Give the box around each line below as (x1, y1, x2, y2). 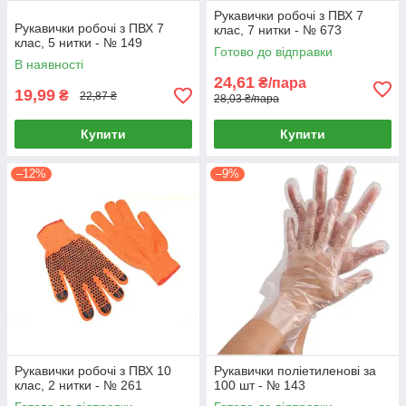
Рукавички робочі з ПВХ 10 (14, 363, 171, 378)
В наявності (14, 57, 83, 72)
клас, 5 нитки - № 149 (14, 35, 142, 50)
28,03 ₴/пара (214, 92, 279, 105)
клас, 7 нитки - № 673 (214, 23, 342, 37)
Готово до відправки (214, 44, 333, 59)
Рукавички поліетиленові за (214, 363, 376, 378)
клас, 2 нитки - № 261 (14, 378, 142, 392)
